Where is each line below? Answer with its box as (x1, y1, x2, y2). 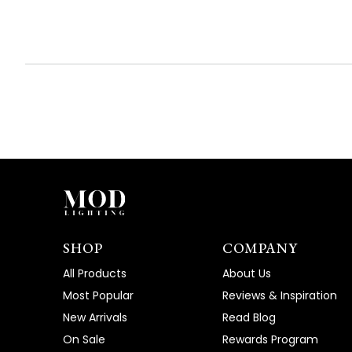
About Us (222, 266, 271, 282)
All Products (63, 266, 126, 282)
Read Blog (222, 310, 276, 326)
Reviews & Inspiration (222, 288, 337, 304)
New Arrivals (63, 310, 127, 326)
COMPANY (222, 239, 298, 258)
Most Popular (63, 288, 134, 304)
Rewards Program (222, 332, 318, 348)
